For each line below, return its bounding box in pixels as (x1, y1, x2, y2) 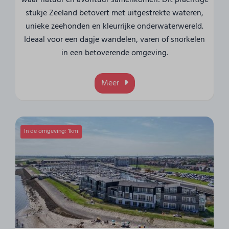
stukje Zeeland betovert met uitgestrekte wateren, (26, 6, 203, 20)
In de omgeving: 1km (24, 126, 79, 137)
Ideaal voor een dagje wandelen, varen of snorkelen (24, 33, 205, 47)
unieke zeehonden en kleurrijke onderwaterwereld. (26, 19, 203, 33)
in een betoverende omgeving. (61, 46, 168, 60)
